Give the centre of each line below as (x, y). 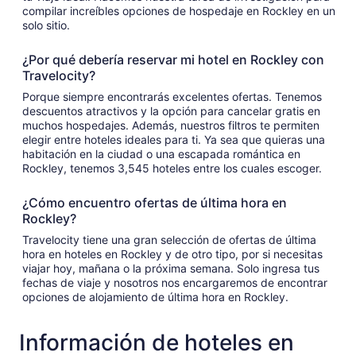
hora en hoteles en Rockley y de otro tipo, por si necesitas (64, 253)
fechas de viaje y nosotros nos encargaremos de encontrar (175, 282)
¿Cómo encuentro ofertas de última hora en (155, 202)
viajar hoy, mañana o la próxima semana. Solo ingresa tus (171, 268)
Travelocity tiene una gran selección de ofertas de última (169, 239)
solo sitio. (46, 25)
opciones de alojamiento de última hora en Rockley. (155, 296)
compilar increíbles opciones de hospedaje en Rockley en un (179, 10)
